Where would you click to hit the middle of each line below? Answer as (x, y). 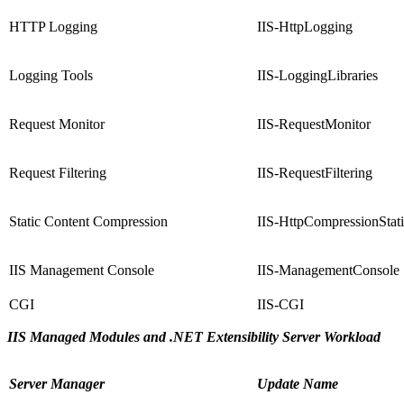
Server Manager (57, 384)
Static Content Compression (88, 222)
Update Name (298, 384)
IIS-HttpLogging (305, 27)
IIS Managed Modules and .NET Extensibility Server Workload (194, 337)
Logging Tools (51, 76)
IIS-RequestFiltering (315, 173)
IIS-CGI (280, 305)
